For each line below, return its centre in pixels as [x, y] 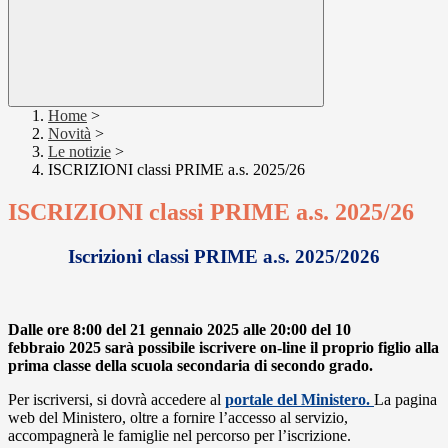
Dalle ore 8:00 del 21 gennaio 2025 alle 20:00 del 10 [179, 329]
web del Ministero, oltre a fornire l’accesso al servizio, [178, 417]
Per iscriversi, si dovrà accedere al [114, 399]
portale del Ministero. [299, 399]
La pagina [405, 399]
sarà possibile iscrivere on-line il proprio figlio [260, 347]
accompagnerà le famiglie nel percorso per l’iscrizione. [179, 435]
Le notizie [79, 152]
